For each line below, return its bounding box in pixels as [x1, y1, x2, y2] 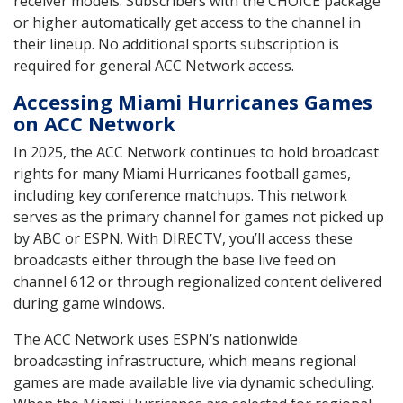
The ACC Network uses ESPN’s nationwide [13, 328, 298, 349]
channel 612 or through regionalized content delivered [13, 271, 381, 291]
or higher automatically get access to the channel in [13, 12, 361, 32]
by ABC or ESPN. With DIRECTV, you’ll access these [13, 228, 353, 248]
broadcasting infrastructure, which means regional [13, 350, 356, 371]
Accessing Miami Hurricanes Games [13, 87, 372, 115]
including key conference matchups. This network [13, 184, 347, 205]
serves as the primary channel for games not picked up [13, 206, 384, 227]
